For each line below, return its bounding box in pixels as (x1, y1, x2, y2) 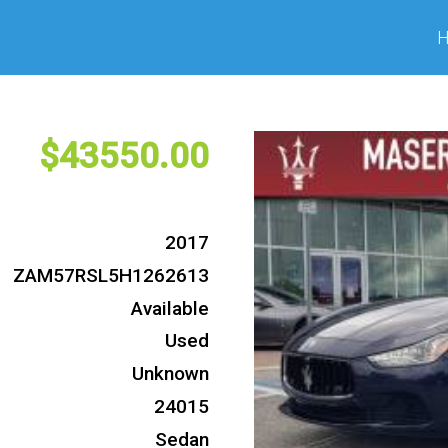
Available (131, 296, 209, 320)
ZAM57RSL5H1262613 (13, 263, 209, 287)
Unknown (132, 362, 209, 386)
